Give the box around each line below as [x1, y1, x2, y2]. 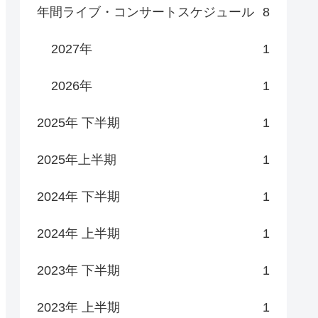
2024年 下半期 [37, 189, 120, 204]
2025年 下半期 [37, 115, 120, 130]
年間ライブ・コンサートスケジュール [37, 4, 254, 19]
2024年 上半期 [37, 226, 120, 241]
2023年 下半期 [37, 263, 120, 278]
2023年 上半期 [37, 300, 120, 314]
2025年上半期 [37, 152, 116, 167]
